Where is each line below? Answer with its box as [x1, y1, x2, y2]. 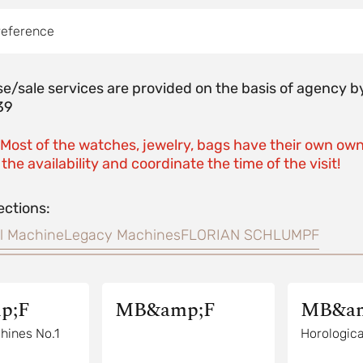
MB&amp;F [114, 296, 216, 325]
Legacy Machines [63, 225, 181, 244]
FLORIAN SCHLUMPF [180, 225, 319, 244]
